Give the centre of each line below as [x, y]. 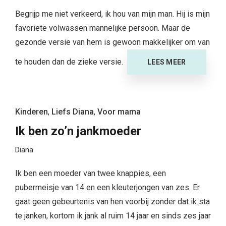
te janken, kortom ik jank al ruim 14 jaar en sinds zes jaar [113, 215]
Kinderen [32, 111]
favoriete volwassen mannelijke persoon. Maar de [103, 28]
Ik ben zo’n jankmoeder [78, 131]
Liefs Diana [73, 111]
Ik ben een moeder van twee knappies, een [91, 173]
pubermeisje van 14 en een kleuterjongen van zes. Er [107, 187]
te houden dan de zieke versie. [71, 62]
